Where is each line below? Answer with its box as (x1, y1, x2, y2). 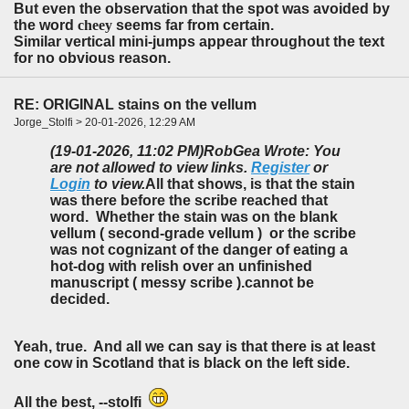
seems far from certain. (112, 16, 274, 33)
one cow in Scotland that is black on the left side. (14, 355, 350, 372)
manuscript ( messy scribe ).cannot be (50, 275, 314, 291)
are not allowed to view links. (50, 160, 251, 176)
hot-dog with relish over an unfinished (50, 258, 312, 275)
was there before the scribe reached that (50, 193, 328, 209)
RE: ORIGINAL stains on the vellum (14, 96, 257, 112)
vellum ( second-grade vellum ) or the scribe (50, 225, 356, 242)
